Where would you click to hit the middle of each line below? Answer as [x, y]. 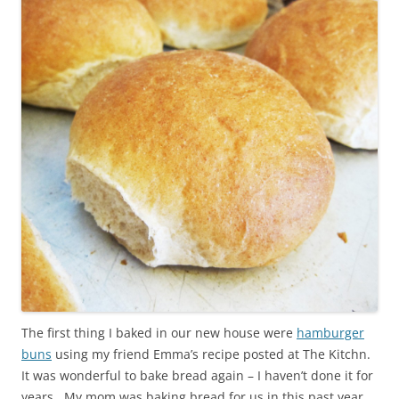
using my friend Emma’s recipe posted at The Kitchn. [213, 354]
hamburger [330, 332]
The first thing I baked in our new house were [159, 332]
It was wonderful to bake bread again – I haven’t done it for [197, 375]
